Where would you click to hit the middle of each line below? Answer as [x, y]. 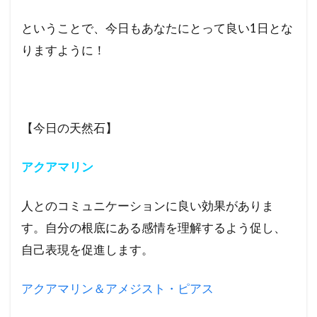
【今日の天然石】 [69, 128]
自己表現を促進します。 [87, 250]
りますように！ [63, 50]
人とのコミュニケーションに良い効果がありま [148, 206]
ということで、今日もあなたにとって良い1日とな [157, 28]
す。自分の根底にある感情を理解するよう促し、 [154, 228]
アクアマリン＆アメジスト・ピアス [117, 289]
